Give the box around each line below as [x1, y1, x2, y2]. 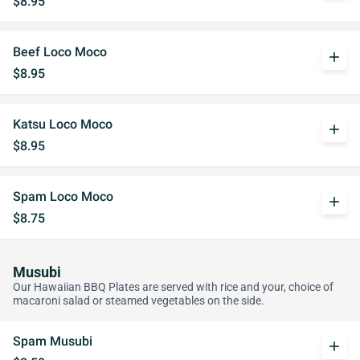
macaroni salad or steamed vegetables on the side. [13, 294, 264, 308]
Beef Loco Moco [13, 44, 107, 59]
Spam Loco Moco [13, 189, 113, 204]
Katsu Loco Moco [13, 117, 112, 132]
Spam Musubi [13, 333, 92, 349]
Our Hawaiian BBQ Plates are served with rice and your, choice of [13, 280, 333, 294]
